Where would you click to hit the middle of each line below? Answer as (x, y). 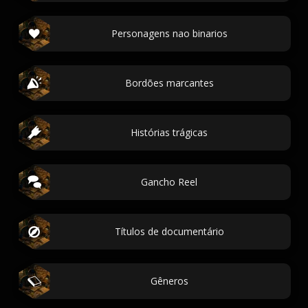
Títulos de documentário (169, 231)
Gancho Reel (169, 182)
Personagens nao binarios (169, 33)
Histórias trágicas (169, 132)
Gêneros (169, 281)
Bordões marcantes (169, 83)
